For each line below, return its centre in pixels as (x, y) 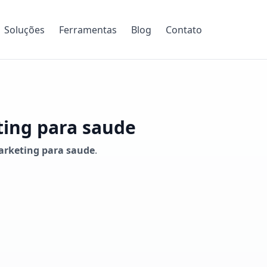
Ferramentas (88, 30)
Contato (184, 30)
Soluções (24, 30)
